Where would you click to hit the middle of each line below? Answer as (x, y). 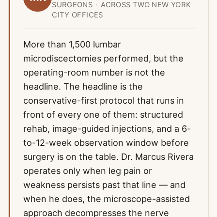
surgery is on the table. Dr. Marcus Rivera (108, 157)
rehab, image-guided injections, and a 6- (107, 129)
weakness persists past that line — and (104, 185)
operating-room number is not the (94, 72)
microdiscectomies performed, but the (103, 58)
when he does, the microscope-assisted (106, 199)
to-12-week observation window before (106, 143)
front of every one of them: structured (103, 115)
